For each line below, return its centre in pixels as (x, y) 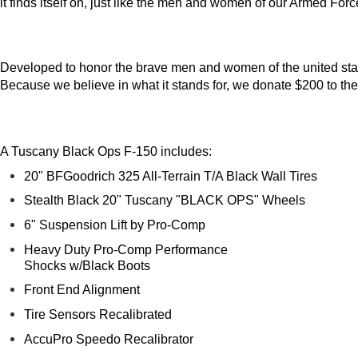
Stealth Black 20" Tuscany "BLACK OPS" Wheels (165, 201)
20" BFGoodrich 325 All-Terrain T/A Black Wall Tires (171, 176)
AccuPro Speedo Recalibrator (109, 339)
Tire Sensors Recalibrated (98, 315)
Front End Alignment (82, 290)
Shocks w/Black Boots (87, 265)
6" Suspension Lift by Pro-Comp (115, 225)
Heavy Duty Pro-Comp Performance (126, 249)
